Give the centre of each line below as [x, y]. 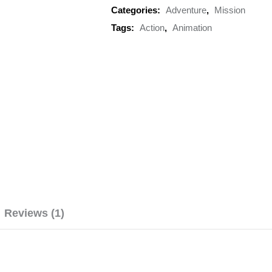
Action [152, 28]
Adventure [186, 10]
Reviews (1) [34, 213]
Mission [230, 10]
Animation [192, 28]
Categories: [137, 10]
